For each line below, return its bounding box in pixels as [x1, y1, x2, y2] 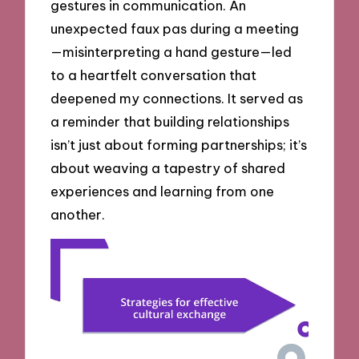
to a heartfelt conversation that [50, 67, 257, 84]
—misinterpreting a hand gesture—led [50, 43, 292, 61]
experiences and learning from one [50, 183, 275, 200]
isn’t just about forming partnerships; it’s [50, 136, 308, 154]
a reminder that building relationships [50, 113, 290, 131]
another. [50, 206, 106, 224]
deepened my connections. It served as [50, 90, 304, 107]
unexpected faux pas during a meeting [50, 20, 300, 38]
